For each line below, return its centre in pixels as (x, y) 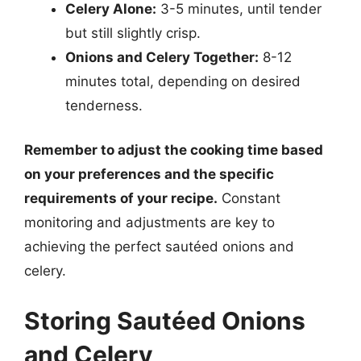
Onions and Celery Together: (162, 57)
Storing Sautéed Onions (165, 320)
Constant (249, 198)
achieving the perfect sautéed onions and (159, 247)
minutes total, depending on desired (183, 81)
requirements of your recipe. (121, 198)
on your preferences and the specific (149, 174)
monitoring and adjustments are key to (149, 222)
